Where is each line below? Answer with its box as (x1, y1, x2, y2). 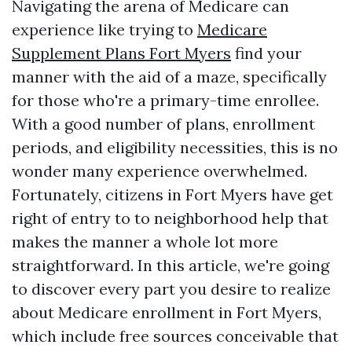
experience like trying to (12, 20, 197, 39)
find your (231, 43, 302, 63)
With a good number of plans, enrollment (12, 114, 315, 134)
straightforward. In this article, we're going (12, 255, 329, 275)
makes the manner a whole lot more (12, 232, 278, 251)
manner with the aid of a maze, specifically (12, 67, 327, 86)
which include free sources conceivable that (12, 326, 339, 346)
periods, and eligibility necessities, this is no (12, 137, 338, 157)
